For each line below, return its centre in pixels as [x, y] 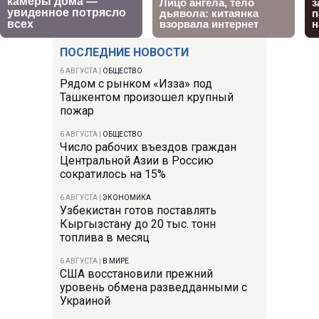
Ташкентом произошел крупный [147, 97]
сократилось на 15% [113, 174]
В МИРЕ [116, 261]
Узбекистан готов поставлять [138, 210]
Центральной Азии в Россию [137, 160]
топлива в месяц [105, 237]
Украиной [85, 300]
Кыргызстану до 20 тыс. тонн [138, 224]
